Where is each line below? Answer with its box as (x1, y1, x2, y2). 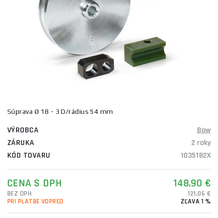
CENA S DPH (7, 177, 62, 190)
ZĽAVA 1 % (180, 197, 211, 206)
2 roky (191, 138, 211, 148)
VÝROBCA (7, 125, 39, 135)
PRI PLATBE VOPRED (7, 197, 64, 206)
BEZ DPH (7, 189, 32, 198)
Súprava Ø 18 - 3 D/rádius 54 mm (7, 108, 113, 115)
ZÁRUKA (7, 138, 35, 148)
